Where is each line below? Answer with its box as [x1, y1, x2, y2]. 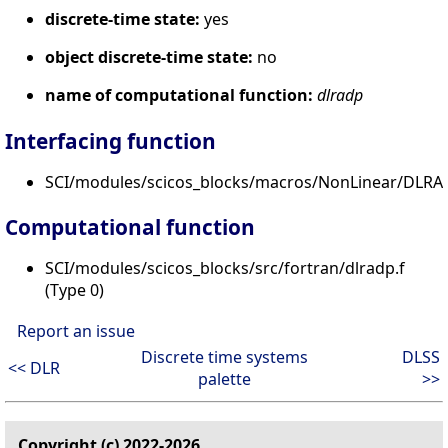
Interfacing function [5, 126, 216, 155]
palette [197, 368, 251, 391]
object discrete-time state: [45, 45, 253, 68]
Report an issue [17, 320, 135, 343]
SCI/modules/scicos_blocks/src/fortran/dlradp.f [45, 257, 405, 280]
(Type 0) [45, 279, 104, 302]
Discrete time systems [140, 346, 308, 369]
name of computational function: [45, 83, 313, 106]
